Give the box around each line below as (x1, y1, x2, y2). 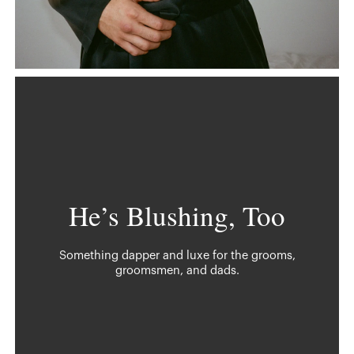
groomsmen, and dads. (115, 265, 239, 277)
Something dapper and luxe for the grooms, (58, 250, 296, 262)
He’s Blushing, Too (69, 197, 285, 235)
